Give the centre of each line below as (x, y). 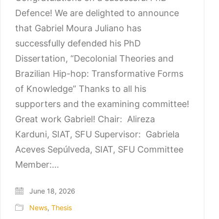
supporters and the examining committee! (102, 104)
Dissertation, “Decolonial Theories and (94, 59)
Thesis (62, 207)
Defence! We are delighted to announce (97, 13)
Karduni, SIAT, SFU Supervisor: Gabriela (97, 134)
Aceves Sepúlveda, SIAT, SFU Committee (99, 150)
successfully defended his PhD (78, 44)
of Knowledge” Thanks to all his (81, 89)
